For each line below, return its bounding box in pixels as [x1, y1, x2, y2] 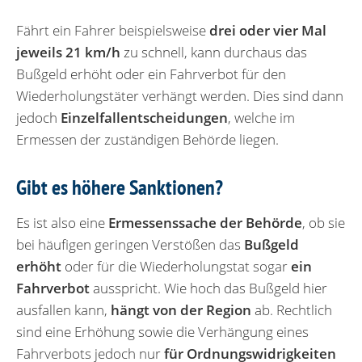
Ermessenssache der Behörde [108, 213, 302, 232]
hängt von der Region [111, 300, 251, 319]
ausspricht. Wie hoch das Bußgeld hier [90, 278, 327, 297]
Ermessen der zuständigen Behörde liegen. [16, 129, 279, 149]
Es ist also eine [16, 213, 108, 232]
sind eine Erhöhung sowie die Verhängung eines [16, 322, 309, 341]
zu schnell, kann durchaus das [120, 42, 307, 61]
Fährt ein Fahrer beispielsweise [16, 20, 209, 40]
